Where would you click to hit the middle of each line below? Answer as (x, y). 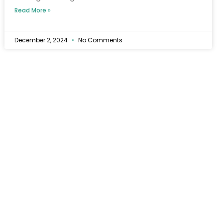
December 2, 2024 (42, 40)
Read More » (33, 10)
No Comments (100, 40)
